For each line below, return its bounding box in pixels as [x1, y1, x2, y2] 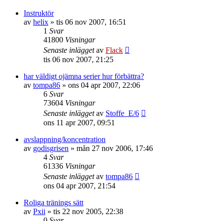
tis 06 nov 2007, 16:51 [56, 17, 126, 26]
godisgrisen [33, 144, 69, 152]
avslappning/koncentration [24, 135, 106, 144]
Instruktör [24, 8, 54, 17]
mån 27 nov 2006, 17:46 [76, 144, 153, 152]
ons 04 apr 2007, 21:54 [43, 181, 115, 190]
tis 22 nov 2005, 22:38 [53, 207, 123, 216]
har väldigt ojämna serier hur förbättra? [24, 72, 144, 80]
